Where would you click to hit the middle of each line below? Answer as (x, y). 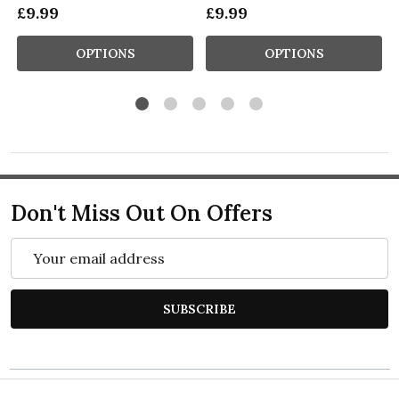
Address (39, 269)
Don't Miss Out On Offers (142, 213)
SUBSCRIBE (199, 309)
